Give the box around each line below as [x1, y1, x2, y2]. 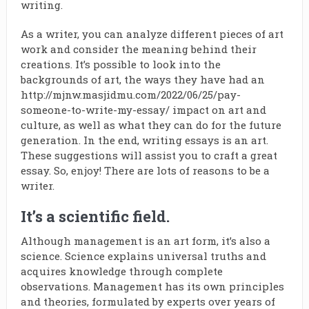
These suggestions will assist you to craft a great [20, 148, 277, 162]
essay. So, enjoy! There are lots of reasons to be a [20, 163, 270, 177]
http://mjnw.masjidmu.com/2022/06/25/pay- [20, 88, 241, 101]
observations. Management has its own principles [20, 279, 284, 293]
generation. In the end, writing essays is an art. [20, 133, 268, 147]
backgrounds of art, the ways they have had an [20, 72, 265, 86]
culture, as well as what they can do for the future [20, 118, 281, 132]
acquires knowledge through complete [20, 264, 223, 278]
